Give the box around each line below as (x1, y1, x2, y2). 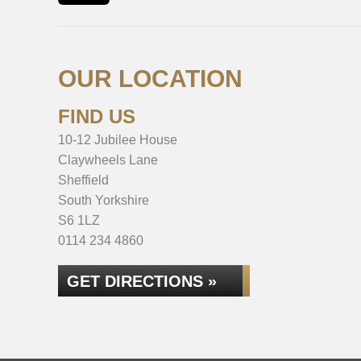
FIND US (58, 106, 135, 127)
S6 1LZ (58, 214, 100, 227)
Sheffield (58, 173, 109, 187)
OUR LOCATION (58, 65, 243, 92)
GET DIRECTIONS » (67, 272, 217, 290)
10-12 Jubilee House (58, 133, 177, 147)
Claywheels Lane (58, 153, 158, 167)
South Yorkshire (58, 193, 149, 207)
